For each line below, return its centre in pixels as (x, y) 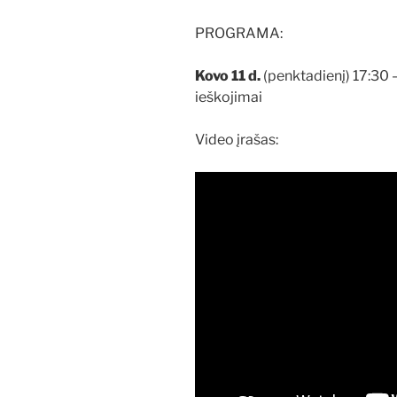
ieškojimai (229, 97)
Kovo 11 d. (229, 75)
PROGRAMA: (239, 33)
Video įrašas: (237, 139)
